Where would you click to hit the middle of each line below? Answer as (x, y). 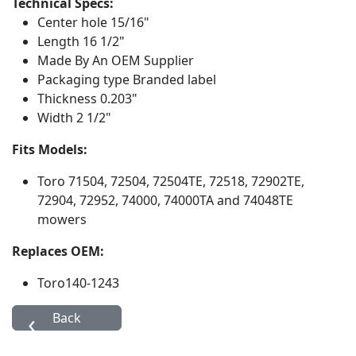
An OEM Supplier (143, 60)
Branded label (174, 79)
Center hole (74, 22)
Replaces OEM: (58, 251)
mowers (62, 219)
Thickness (69, 98)
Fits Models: (50, 149)
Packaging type (85, 79)
